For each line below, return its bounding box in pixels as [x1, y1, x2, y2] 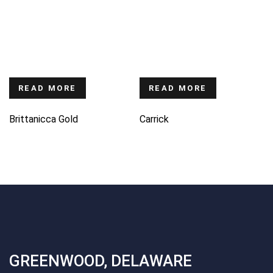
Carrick [140, 113, 169, 125]
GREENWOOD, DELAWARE [9, 251, 192, 270]
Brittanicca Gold [9, 113, 78, 125]
